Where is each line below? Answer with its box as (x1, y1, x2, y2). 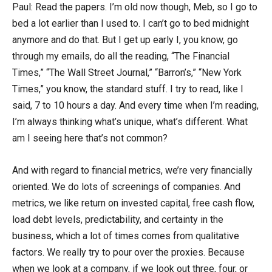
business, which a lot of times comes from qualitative (12, 229, 239, 242)
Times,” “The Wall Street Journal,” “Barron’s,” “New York (12, 66, 242, 78)
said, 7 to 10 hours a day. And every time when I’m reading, (12, 99, 259, 111)
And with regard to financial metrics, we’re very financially (12, 164, 253, 176)
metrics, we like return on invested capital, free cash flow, (12, 197, 254, 209)
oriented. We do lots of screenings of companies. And (12, 180, 240, 192)
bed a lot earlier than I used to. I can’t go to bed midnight (12, 17, 249, 29)
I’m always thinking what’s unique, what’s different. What (12, 115, 248, 127)
